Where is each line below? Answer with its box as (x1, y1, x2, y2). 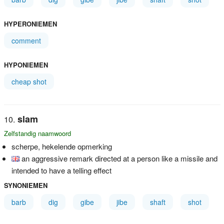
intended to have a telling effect (11, 164, 111, 175)
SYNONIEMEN (3, 180, 47, 190)
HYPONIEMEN (3, 59, 48, 69)
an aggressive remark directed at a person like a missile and (21, 152, 217, 163)
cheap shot (11, 76, 46, 86)
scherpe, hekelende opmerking (11, 140, 112, 151)
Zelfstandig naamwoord (3, 128, 71, 138)
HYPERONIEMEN (3, 18, 57, 28)
